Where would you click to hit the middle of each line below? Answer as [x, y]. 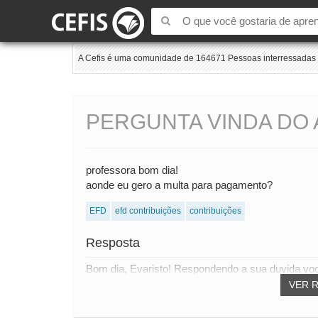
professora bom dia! [132, 170]
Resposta [113, 243]
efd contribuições [148, 211]
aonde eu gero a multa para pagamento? [179, 185]
